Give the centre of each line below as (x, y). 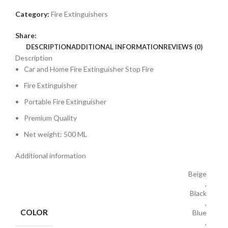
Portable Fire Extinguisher (65, 102)
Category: (32, 14)
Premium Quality (50, 118)
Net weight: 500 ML (55, 134)
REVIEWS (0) (183, 47)
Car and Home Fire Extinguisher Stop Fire (89, 69)
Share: (26, 36)
